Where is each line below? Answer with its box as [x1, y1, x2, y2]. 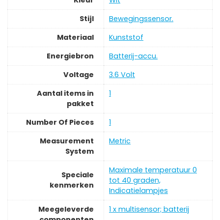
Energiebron [47, 51, 94, 61]
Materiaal [57, 32, 94, 43]
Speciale [61, 170, 94, 180]
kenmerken [50, 180, 94, 191]
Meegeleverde [38, 204, 94, 215]
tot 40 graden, [109, 175, 161, 186]
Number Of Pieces [26, 117, 94, 128]
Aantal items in [37, 88, 94, 99]
